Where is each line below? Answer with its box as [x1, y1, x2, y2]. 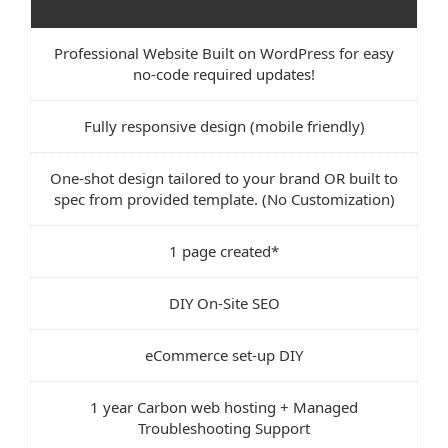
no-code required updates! [133, 63, 315, 84]
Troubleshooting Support [138, 417, 310, 438]
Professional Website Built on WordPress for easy [54, 42, 394, 63]
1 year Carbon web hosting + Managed [90, 396, 358, 417]
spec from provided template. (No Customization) [53, 188, 395, 209]
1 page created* [169, 240, 279, 261]
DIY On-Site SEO [168, 292, 280, 313]
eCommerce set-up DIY [145, 344, 303, 365]
